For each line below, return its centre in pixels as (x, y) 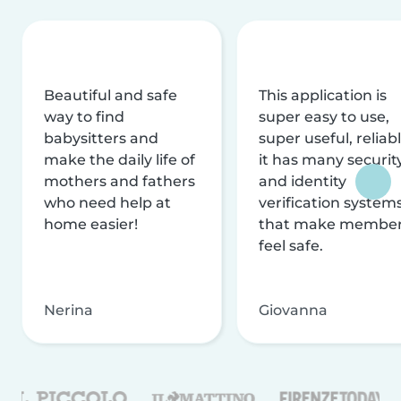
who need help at (107, 202)
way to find (84, 116)
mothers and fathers (119, 181)
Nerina (68, 310)
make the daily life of (119, 159)
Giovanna (293, 310)
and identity (303, 181)
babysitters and (101, 138)
